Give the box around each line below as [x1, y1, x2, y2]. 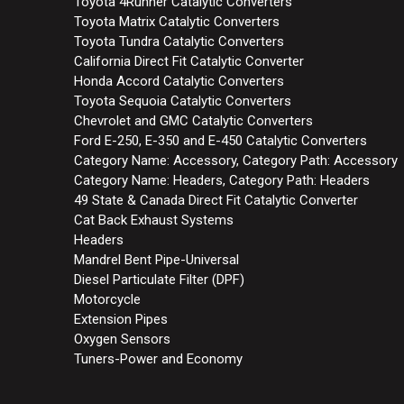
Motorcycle [73, 290, 141, 308]
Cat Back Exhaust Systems [73, 211, 234, 228]
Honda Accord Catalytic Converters [73, 72, 284, 89]
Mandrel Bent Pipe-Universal [73, 251, 239, 268]
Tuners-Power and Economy [73, 350, 243, 367]
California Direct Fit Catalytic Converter [73, 52, 304, 69]
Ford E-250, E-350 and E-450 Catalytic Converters [73, 132, 367, 149]
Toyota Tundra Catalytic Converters [73, 32, 284, 50]
